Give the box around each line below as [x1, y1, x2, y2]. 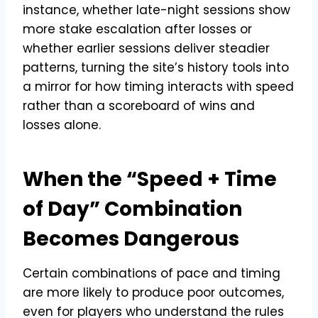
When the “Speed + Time [23, 165, 277, 193]
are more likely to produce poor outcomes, [23, 283, 284, 301]
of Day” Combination [23, 194, 242, 223]
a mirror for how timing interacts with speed [23, 77, 294, 95]
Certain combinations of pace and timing [23, 264, 280, 282]
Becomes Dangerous [23, 224, 239, 253]
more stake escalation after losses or [23, 20, 252, 38]
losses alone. [23, 116, 101, 133]
